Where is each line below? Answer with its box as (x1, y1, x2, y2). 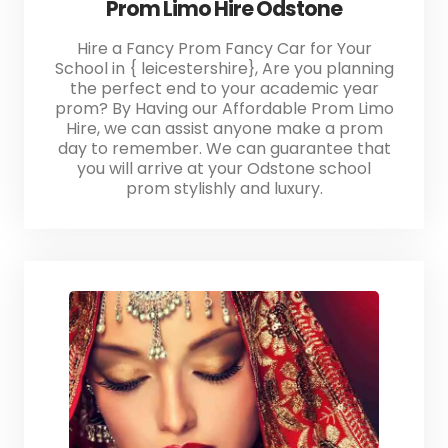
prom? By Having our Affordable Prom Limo (54, 96, 394, 120)
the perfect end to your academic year (69, 76, 379, 100)
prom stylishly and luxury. (125, 176, 323, 200)
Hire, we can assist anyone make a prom (65, 116, 383, 140)
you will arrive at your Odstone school (77, 156, 371, 180)
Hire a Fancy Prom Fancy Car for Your (76, 36, 372, 60)
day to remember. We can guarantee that (57, 136, 391, 160)
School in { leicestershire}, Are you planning (54, 56, 394, 80)
